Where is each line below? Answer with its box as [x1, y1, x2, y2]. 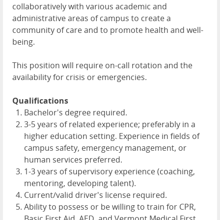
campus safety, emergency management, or [24, 142, 187, 154]
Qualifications [12, 95, 68, 107]
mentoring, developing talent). [24, 178, 136, 189]
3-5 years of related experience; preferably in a [24, 119, 195, 130]
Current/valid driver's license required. [24, 190, 167, 201]
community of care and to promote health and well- [12, 25, 203, 36]
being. [12, 36, 35, 48]
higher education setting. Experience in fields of [24, 131, 199, 142]
